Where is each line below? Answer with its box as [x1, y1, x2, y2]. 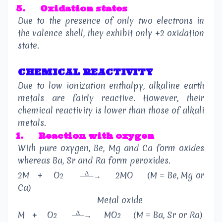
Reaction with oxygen [38, 130, 154, 141]
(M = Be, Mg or [147, 169, 205, 181]
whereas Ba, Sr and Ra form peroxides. [18, 154, 170, 166]
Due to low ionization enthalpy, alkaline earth [18, 79, 204, 91]
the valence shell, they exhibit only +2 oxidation [18, 27, 204, 39]
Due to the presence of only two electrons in [18, 14, 204, 26]
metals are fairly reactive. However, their [18, 92, 204, 104]
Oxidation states [40, 3, 127, 13]
